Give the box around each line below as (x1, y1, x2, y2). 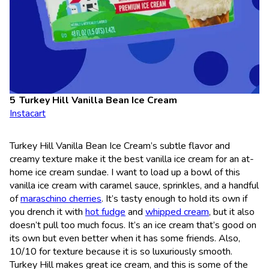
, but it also (209, 205, 255, 219)
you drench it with (10, 205, 85, 219)
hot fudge (85, 205, 125, 219)
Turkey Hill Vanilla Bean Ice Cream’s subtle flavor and (10, 139, 230, 153)
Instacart (10, 106, 46, 120)
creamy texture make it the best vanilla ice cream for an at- (10, 152, 254, 166)
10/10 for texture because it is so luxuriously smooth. (10, 244, 232, 258)
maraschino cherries (20, 192, 101, 205)
